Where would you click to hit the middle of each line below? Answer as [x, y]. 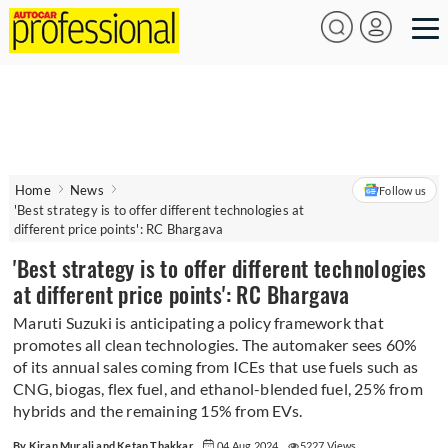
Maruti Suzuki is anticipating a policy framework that [198, 322]
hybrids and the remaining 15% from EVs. [158, 410]
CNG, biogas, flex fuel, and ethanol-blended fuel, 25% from [218, 388]
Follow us [403, 190]
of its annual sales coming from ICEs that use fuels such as [216, 366]
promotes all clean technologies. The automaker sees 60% [215, 344]
